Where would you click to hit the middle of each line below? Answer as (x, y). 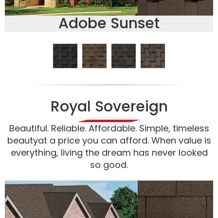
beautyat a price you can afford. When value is (109, 141)
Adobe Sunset (109, 23)
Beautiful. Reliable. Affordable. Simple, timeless (109, 128)
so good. (109, 165)
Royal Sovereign (109, 107)
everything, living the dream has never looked (109, 153)
